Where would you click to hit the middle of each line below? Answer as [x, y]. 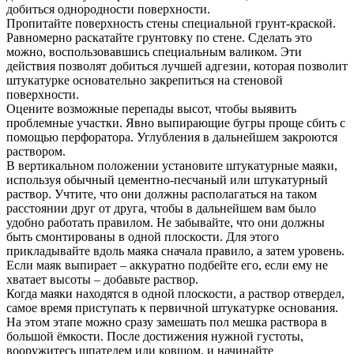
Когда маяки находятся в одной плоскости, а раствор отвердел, [175, 293]
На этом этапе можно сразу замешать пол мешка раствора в [167, 322]
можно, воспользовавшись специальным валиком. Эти [154, 51]
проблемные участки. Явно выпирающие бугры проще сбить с [176, 122]
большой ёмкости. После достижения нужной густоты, [155, 336]
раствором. [36, 151]
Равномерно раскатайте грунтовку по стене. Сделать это [159, 37]
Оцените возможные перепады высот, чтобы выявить [151, 108]
